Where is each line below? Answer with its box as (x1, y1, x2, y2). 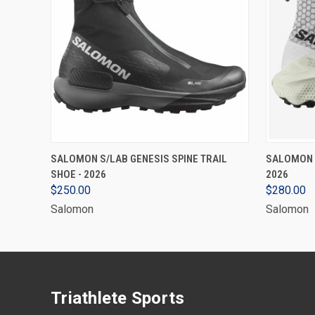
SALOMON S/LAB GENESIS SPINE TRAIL (51, 153, 227, 165)
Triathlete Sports (51, 288, 185, 308)
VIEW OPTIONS (121, 148, 179, 158)
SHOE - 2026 (51, 168, 106, 181)
